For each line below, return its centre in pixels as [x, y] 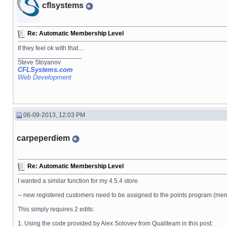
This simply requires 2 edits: [56, 209]
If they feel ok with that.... [51, 48]
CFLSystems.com [45, 70]
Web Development [45, 77]
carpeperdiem [43, 138]
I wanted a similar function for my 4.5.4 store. [79, 181]
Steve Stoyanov [39, 62]
